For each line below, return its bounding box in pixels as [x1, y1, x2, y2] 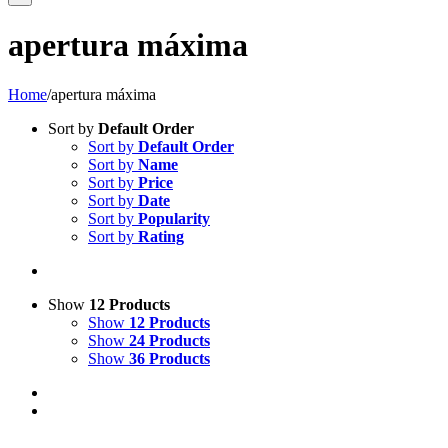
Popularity [138, 209, 210, 227]
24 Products [129, 331, 210, 349]
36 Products [129, 349, 210, 367]
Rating [138, 227, 184, 245]
